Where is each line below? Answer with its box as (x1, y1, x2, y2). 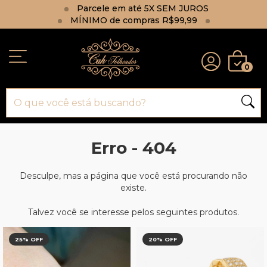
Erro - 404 (91, 137, 176, 158)
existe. (120, 182, 147, 193)
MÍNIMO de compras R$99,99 (67, 15, 200, 26)
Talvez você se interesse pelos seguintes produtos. (28, 206, 239, 218)
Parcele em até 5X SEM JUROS (74, 3, 209, 14)
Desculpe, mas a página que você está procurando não (20, 170, 247, 181)
